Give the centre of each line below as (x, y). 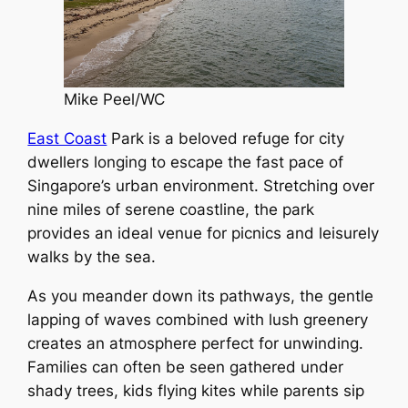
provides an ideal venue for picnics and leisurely (204, 233)
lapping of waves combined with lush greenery (198, 319)
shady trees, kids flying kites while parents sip (196, 390)
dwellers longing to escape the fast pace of (186, 162)
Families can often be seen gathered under (186, 367)
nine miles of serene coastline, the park (171, 209)
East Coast (67, 138)
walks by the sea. (92, 256)
